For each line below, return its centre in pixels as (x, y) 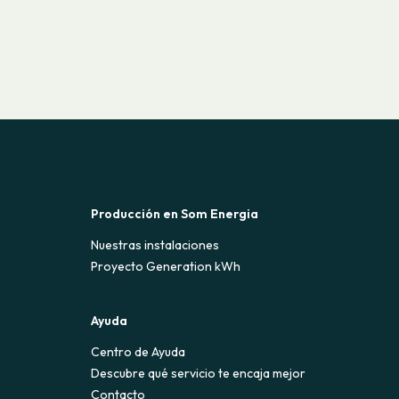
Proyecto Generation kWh (166, 267)
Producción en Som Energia (175, 214)
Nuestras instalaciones (155, 245)
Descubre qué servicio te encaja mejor (199, 374)
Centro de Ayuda (138, 352)
